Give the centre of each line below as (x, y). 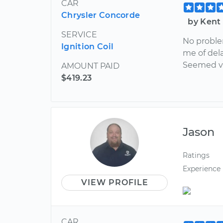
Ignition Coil (88, 46)
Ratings (196, 155)
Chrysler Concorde (101, 15)
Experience (202, 168)
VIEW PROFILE (114, 182)
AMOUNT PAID (90, 66)
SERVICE (79, 34)
